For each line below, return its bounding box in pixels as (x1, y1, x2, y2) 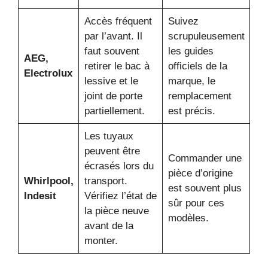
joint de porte (84, 90, 142, 102)
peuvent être (84, 145, 140, 157)
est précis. (167, 105, 215, 117)
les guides (167, 45, 214, 57)
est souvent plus (167, 182, 242, 194)
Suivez (167, 15, 199, 27)
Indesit (23, 190, 56, 202)
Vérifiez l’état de (84, 190, 157, 202)
